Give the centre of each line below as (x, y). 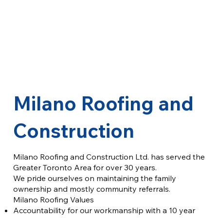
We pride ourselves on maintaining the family (94, 178)
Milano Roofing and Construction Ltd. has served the (109, 157)
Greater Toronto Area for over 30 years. (86, 168)
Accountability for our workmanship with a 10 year (104, 210)
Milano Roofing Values (53, 200)
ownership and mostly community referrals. (91, 189)
